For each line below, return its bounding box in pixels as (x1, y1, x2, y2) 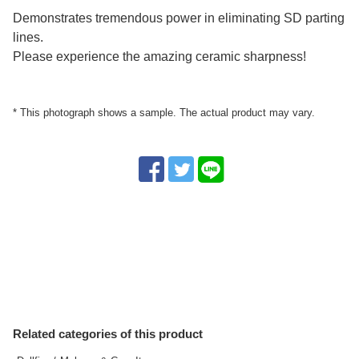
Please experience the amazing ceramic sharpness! (13, 50, 306, 64)
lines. (13, 30, 43, 45)
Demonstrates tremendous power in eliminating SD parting (13, 11, 345, 26)
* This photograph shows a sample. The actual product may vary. (13, 107, 315, 119)
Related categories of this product (13, 327, 203, 341)
